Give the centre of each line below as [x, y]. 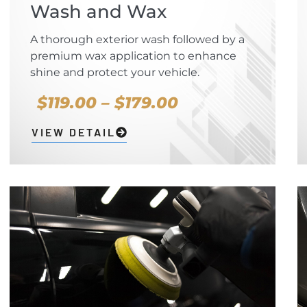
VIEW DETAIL [73, 132]
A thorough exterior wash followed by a [137, 40]
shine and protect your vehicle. [114, 73]
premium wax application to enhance [133, 56]
